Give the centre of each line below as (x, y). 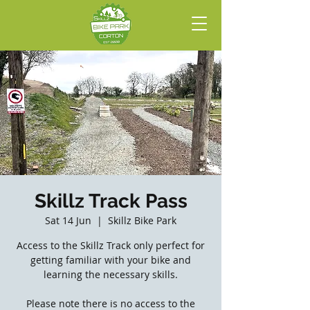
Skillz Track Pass (111, 201)
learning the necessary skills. (111, 274)
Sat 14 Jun (68, 220)
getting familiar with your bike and (111, 260)
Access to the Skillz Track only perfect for (111, 245)
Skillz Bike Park (142, 220)
